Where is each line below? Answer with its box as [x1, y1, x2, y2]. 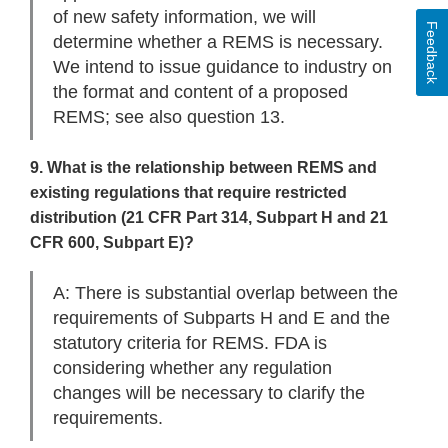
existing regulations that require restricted [30, 184, 347, 202]
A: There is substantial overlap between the [53, 283, 398, 304]
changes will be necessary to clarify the [53, 383, 365, 404]
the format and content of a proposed [53, 82, 348, 103]
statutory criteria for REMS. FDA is [53, 333, 327, 354]
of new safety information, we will [53, 7, 316, 28]
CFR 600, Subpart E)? [30, 234, 194, 252]
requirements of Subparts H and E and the [53, 308, 390, 329]
